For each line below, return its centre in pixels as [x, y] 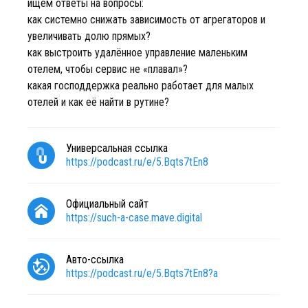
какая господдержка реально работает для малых [141, 86]
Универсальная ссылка [117, 148]
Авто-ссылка [95, 260]
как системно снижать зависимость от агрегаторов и [146, 20]
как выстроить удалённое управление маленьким [137, 53]
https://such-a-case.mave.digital [134, 218]
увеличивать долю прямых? [89, 36]
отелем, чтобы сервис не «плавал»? [108, 69]
